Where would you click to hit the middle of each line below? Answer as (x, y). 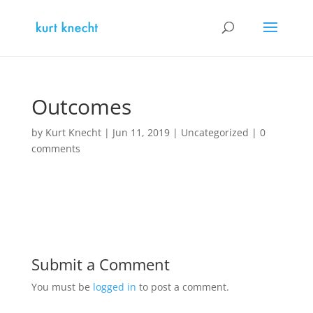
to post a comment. (182, 287)
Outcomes (81, 107)
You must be (62, 287)
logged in (114, 287)
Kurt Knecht (73, 132)
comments (56, 148)
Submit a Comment (100, 264)
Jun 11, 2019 (141, 132)
